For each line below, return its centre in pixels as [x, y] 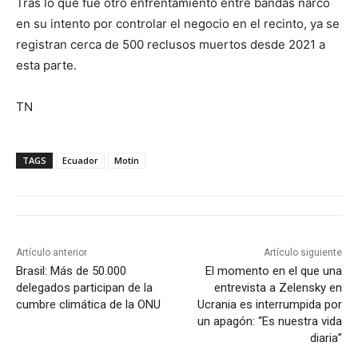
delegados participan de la [84, 288]
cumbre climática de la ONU [88, 305]
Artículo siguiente [302, 253]
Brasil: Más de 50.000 [71, 271]
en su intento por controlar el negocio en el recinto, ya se [178, 24]
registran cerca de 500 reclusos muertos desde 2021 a [171, 45]
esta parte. [46, 66]
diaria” [326, 338]
